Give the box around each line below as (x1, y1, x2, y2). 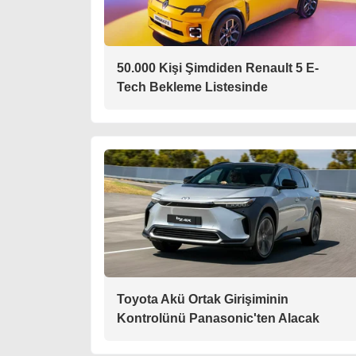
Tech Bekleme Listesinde (117, 80, 268, 94)
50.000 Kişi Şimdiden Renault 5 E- (117, 61, 319, 75)
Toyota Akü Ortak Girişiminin (117, 292, 288, 306)
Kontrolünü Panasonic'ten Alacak (117, 311, 319, 325)
